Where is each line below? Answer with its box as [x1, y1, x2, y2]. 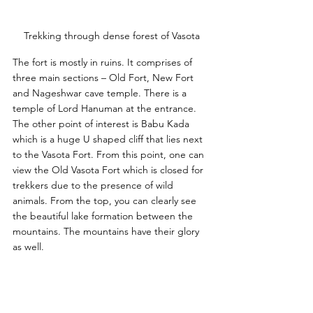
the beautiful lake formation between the [13, 209, 196, 222]
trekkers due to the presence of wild [13, 178, 176, 191]
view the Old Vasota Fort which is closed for [13, 163, 206, 176]
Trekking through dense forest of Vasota [24, 29, 200, 42]
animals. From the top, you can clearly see [13, 194, 199, 207]
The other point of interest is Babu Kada [13, 117, 192, 130]
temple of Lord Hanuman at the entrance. [13, 101, 199, 115]
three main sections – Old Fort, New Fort [13, 71, 196, 84]
